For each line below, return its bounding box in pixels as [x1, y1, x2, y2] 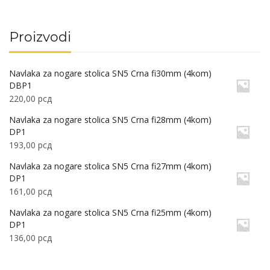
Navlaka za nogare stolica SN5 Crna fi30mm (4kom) [9, 67, 212, 80]
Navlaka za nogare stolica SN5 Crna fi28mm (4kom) [9, 114, 212, 126]
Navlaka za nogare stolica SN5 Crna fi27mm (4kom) [9, 160, 212, 172]
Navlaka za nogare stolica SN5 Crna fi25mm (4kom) [9, 207, 212, 219]
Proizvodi [9, 29, 71, 46]
